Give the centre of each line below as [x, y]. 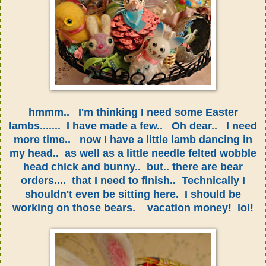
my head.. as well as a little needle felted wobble [133, 153]
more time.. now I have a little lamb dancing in [133, 139]
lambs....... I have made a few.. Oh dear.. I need [133, 126]
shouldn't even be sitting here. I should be [133, 194]
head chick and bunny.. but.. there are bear [133, 167]
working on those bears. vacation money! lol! [133, 208]
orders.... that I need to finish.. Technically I [133, 180]
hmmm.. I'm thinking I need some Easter [133, 112]
